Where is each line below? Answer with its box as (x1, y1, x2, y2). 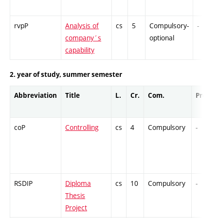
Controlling (65, 122, 99, 132)
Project (65, 202, 87, 212)
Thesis (65, 190, 85, 200)
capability (65, 45, 94, 55)
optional (149, 33, 174, 43)
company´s (65, 33, 101, 43)
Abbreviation (14, 91, 57, 100)
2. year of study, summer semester (10, 70, 122, 79)
